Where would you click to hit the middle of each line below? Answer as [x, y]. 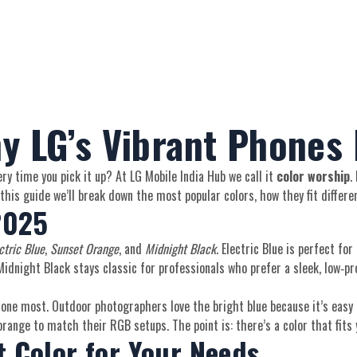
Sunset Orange [84, 249]
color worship [313, 176]
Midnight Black [180, 249]
